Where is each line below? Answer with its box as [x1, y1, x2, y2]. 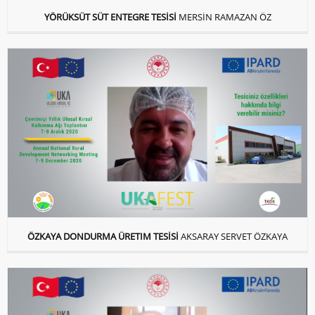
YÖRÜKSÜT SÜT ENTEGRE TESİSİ [44, 11, 176, 24]
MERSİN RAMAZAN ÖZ [178, 11, 271, 24]
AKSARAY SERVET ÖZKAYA [181, 230, 288, 243]
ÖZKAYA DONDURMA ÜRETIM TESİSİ [27, 230, 179, 243]
